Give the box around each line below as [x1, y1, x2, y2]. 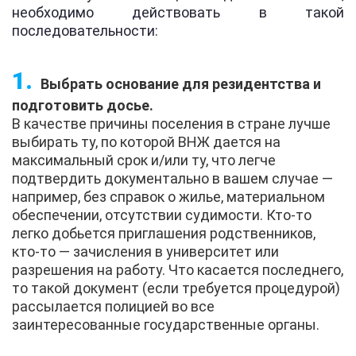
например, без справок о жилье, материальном [12, 188, 325, 205]
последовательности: [12, 21, 158, 39]
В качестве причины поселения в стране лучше [12, 114, 331, 132]
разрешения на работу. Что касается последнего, [12, 261, 343, 278]
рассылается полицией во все [12, 297, 215, 315]
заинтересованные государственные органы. [12, 315, 319, 333]
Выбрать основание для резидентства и [41, 75, 321, 92]
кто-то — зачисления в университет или [12, 242, 279, 260]
